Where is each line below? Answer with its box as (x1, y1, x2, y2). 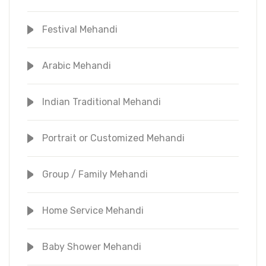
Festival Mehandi (42, 23, 118, 35)
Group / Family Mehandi (42, 168, 148, 180)
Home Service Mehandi (42, 204, 144, 216)
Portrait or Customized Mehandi (42, 132, 185, 144)
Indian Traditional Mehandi (42, 96, 161, 107)
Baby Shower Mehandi (42, 240, 141, 252)
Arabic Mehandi (42, 59, 111, 71)
